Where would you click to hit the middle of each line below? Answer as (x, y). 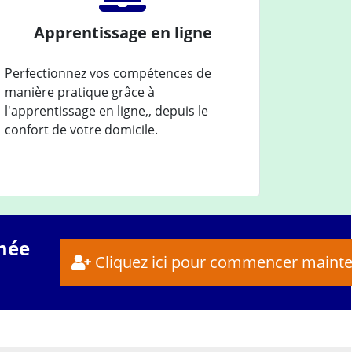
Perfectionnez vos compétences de (108, 73)
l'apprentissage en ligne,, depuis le (106, 110)
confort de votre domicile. (81, 129)
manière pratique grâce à (80, 92)
